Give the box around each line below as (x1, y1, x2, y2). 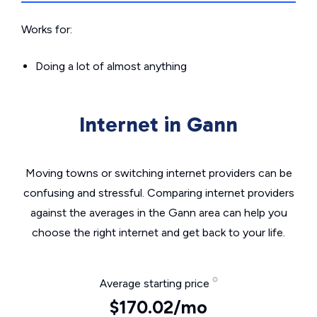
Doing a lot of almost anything (35, 59, 187, 73)
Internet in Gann (79, 112, 238, 137)
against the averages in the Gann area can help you (30, 206, 287, 219)
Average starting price (99, 277, 212, 290)
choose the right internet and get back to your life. (32, 226, 285, 239)
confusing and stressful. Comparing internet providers (23, 186, 294, 200)
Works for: (21, 23, 72, 36)
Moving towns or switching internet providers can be (25, 166, 292, 180)
